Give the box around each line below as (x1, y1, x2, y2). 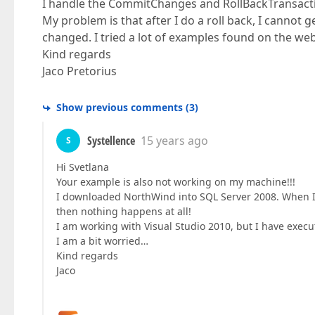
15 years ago (141, 133, 208, 148)
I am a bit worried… (56, 234, 148, 247)
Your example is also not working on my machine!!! (56, 175, 295, 188)
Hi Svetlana (56, 160, 109, 174)
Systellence (87, 133, 135, 148)
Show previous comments (56, 101, 183, 114)
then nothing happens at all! (56, 205, 191, 218)
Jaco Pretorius (42, 63, 117, 79)
